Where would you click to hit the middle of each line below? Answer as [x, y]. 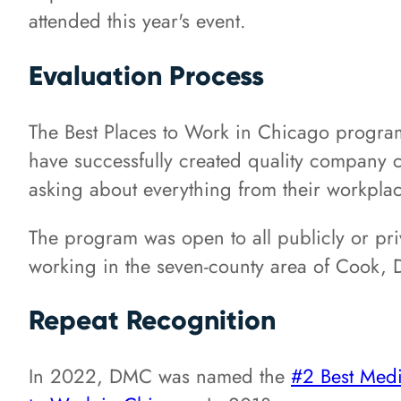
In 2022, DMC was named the [160, 376]
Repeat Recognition [152, 320]
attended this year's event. [141, 20]
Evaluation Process [146, 75]
